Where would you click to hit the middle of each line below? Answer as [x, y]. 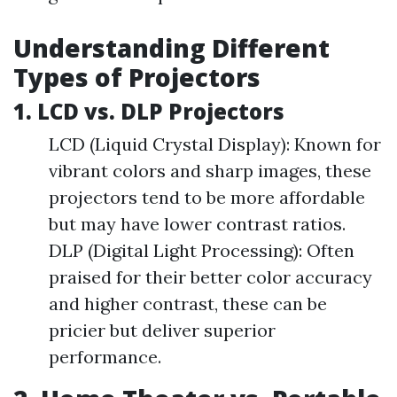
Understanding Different [171, 48]
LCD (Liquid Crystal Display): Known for [215, 144]
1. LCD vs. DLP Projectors [149, 111]
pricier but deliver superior [162, 330]
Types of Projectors [137, 77]
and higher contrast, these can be [188, 304]
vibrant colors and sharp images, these [210, 171]
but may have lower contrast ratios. [197, 224]
